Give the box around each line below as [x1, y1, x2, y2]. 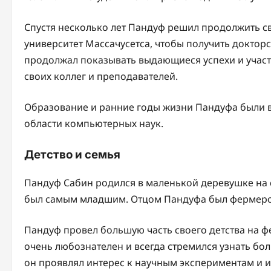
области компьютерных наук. [24, 116, 163, 130]
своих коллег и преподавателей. [24, 69, 178, 83]
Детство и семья [24, 147, 120, 162]
